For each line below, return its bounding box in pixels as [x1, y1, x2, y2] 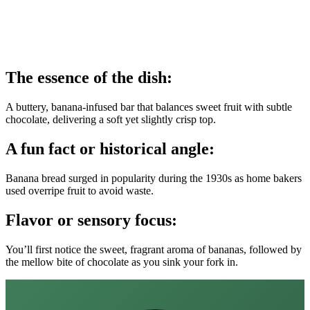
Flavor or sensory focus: [6, 210, 177, 229]
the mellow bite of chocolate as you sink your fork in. [6, 255, 238, 268]
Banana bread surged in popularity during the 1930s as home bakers [6, 172, 302, 184]
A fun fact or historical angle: [6, 139, 215, 158]
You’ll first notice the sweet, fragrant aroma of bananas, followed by [6, 243, 302, 255]
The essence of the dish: [6, 69, 172, 87]
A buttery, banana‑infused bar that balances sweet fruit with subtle [6, 101, 292, 113]
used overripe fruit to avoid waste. [6, 184, 154, 197]
